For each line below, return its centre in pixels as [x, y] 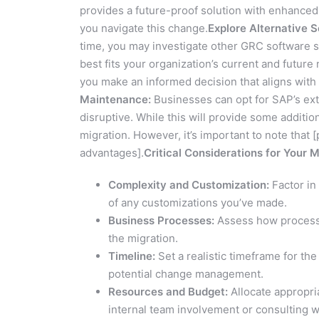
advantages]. [112, 152]
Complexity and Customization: [189, 184]
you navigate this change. [144, 28]
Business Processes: [161, 220]
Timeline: [132, 256]
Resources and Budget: [168, 291]
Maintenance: [115, 99]
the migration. [143, 238]
